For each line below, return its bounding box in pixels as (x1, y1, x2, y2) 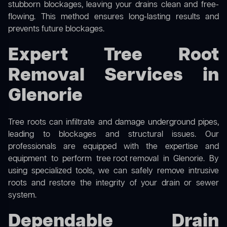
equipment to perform (8, 154, 96, 165)
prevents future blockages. (8, 24, 104, 35)
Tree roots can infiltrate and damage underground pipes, (8, 117, 219, 129)
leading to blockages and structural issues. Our (8, 129, 219, 141)
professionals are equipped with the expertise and (8, 141, 219, 153)
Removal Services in (8, 63, 219, 89)
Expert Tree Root (8, 43, 219, 68)
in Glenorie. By (159, 154, 219, 165)
